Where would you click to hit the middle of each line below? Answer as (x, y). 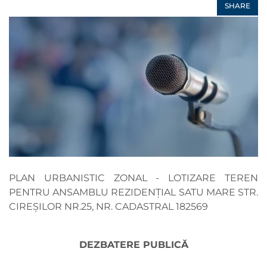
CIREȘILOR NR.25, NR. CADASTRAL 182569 (108, 207)
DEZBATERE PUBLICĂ (133, 245)
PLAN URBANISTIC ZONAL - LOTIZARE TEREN (133, 178)
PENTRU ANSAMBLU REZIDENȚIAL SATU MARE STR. (133, 193)
